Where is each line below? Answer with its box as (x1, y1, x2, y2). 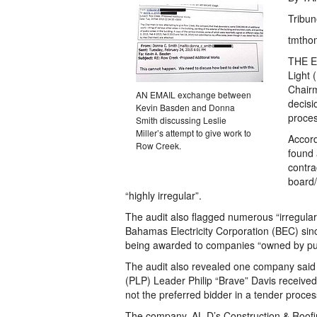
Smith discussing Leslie (136, 114, 226, 126)
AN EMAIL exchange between (136, 88, 251, 100)
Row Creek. (136, 139, 181, 151)
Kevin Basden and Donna (136, 101, 235, 113)
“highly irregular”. (125, 188, 202, 202)
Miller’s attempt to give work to (136, 127, 251, 139)
